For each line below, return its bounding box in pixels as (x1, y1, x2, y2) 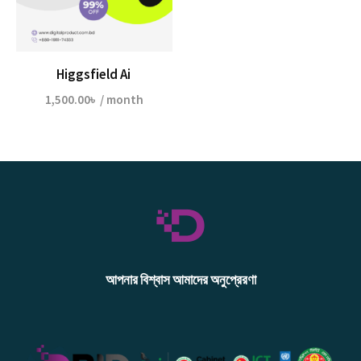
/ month (98, 92, 143, 108)
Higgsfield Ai (56, 64, 133, 83)
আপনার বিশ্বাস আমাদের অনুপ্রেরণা (105, 271, 256, 289)
